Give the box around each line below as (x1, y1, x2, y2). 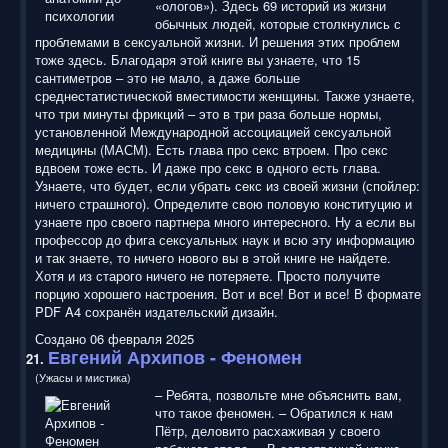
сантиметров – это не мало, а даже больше (35, 67, 300, 87)
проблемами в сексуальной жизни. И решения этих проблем (35, 31, 400, 51)
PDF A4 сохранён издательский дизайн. (35, 301, 278, 321)
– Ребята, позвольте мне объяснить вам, (155, 384, 402, 404)
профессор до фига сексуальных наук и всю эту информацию (35, 229, 415, 249)
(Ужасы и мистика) (35, 368, 131, 385)
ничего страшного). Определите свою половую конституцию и (35, 193, 412, 213)
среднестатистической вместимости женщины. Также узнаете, (35, 85, 415, 105)
